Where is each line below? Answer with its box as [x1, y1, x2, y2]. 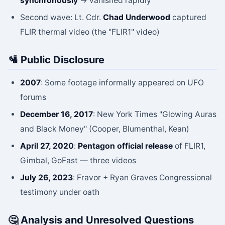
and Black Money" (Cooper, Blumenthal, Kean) [20, 124, 189, 134]
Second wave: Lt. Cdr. [20, 13, 103, 23]
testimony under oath [20, 187, 99, 197]
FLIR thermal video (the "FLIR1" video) [20, 27, 160, 37]
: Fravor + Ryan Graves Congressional [73, 172, 212, 182]
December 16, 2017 [20, 109, 93, 120]
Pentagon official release [78, 141, 173, 151]
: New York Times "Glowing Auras [93, 109, 216, 120]
